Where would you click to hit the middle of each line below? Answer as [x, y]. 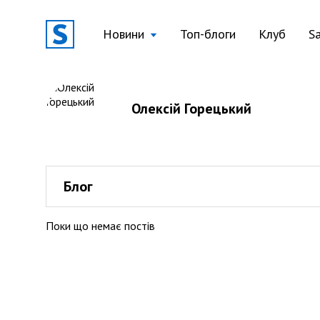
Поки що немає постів [100, 226]
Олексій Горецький [191, 109]
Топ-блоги [208, 34]
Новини [124, 34]
